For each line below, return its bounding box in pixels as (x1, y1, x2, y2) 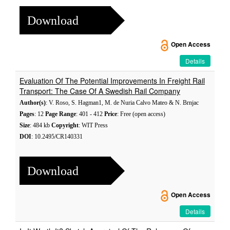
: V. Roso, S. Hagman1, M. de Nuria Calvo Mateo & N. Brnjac (46, 99, 199, 106)
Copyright (51, 122, 79, 129)
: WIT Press (79, 122, 108, 129)
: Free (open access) (117, 110, 165, 118)
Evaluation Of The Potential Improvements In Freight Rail (20, 75, 205, 86)
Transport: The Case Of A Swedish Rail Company (20, 86, 180, 96)
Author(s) (20, 99, 46, 106)
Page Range (45, 110, 76, 118)
